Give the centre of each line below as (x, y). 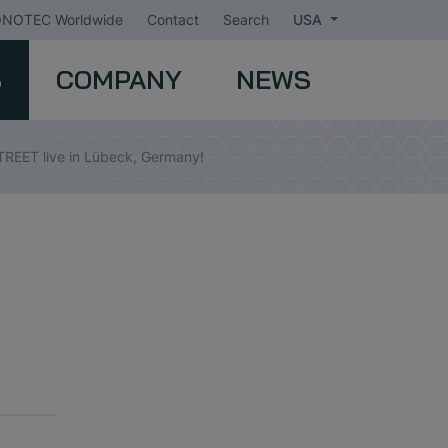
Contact (173, 19)
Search (246, 19)
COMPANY (118, 79)
